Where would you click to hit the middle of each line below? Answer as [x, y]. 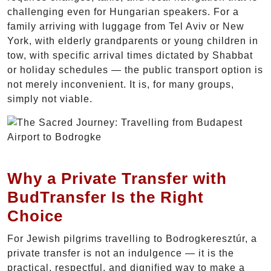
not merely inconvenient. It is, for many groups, [121, 84]
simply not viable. [50, 99]
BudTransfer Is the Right [106, 197]
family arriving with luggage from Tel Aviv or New [126, 26]
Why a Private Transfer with [117, 178]
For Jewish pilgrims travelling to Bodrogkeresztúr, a [132, 238]
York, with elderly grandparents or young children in [133, 41]
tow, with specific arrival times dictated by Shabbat [130, 55]
